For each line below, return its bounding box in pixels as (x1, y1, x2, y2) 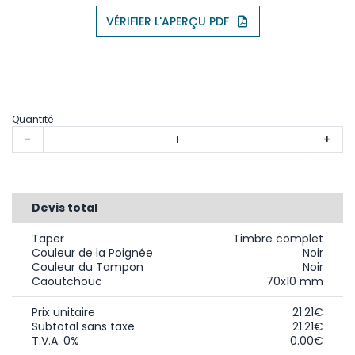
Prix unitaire (32, 303, 95, 320)
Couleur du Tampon (32, 258, 143, 275)
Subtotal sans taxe (32, 318, 135, 334)
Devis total (32, 199, 97, 216)
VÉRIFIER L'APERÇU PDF (105, 13, 229, 29)
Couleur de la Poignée (32, 244, 153, 261)
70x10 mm (266, 273, 323, 289)
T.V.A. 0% (32, 332, 79, 349)
